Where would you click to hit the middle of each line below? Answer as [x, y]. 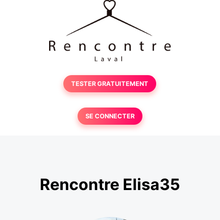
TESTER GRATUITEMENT [110, 84]
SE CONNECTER [110, 116]
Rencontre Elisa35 [110, 185]
